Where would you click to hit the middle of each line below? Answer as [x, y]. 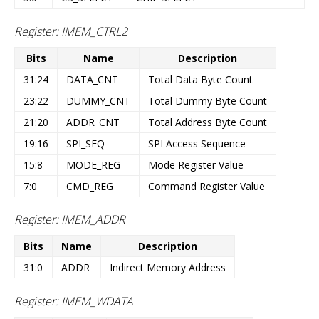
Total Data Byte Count [200, 79]
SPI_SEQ [85, 143]
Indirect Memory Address [168, 268]
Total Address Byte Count [208, 122]
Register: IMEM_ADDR [70, 220]
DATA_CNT [92, 79]
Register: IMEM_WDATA [74, 301]
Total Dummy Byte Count [208, 100]
